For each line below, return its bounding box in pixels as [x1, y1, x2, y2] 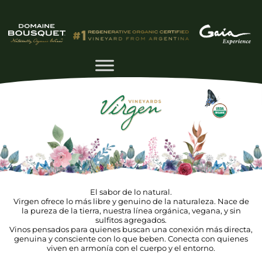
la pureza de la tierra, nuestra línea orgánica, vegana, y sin [21, 206, 241, 215]
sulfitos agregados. [95, 215, 167, 225]
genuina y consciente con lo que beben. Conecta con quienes [14, 234, 248, 243]
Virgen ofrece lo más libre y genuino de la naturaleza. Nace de [13, 196, 249, 206]
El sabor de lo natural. [90, 187, 172, 196]
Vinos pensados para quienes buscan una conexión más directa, [9, 225, 253, 234]
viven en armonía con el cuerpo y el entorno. [47, 243, 215, 253]
